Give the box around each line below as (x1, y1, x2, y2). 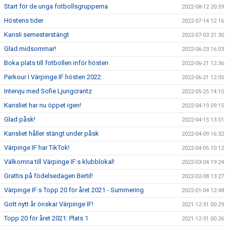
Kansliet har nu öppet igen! (4, 101, 81, 109)
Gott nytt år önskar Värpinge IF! (4, 200, 93, 208)
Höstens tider (4, 17, 43, 24)
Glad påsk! (4, 116, 35, 123)
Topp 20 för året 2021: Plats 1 (4, 214, 88, 222)
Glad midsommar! (4, 45, 56, 52)
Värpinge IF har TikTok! (4, 144, 70, 151)
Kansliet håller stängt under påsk (4, 130, 99, 137)
